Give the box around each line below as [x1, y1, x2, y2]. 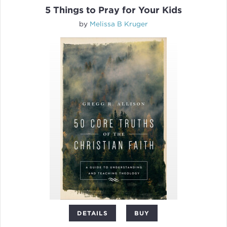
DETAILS [77, 209, 108, 217]
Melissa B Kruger [89, 20, 148, 28]
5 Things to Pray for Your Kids [45, 5, 182, 16]
